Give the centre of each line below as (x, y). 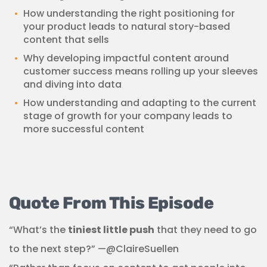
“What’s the (38, 229)
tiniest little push (111, 229)
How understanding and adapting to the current (140, 103)
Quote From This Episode (111, 203)
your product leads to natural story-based (127, 26)
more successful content (84, 129)
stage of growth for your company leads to (128, 116)
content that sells (66, 39)
